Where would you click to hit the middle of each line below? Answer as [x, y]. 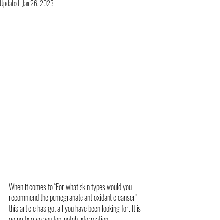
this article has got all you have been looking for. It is [76, 208]
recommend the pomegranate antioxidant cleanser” [74, 197]
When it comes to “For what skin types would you [71, 186]
